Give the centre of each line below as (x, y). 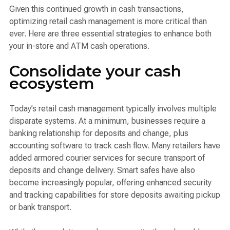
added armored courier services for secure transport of (107, 158)
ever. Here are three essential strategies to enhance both (110, 33)
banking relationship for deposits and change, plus (99, 133)
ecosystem (52, 83)
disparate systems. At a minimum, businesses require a (107, 121)
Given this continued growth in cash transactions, (97, 9)
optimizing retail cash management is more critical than (108, 21)
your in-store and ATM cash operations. (79, 46)
